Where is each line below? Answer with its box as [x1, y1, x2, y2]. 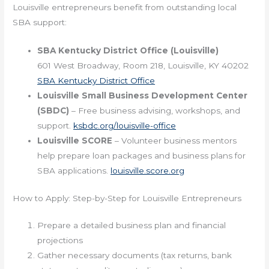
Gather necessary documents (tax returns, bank [37, 250, 232, 260]
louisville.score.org [110, 166, 185, 176]
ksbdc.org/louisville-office [73, 121, 177, 131]
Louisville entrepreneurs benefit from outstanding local [13, 2, 237, 13]
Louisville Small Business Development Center [37, 91, 248, 101]
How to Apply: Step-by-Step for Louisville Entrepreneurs [13, 193, 242, 203]
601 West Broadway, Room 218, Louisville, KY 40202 [37, 61, 249, 71]
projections [37, 235, 83, 245]
